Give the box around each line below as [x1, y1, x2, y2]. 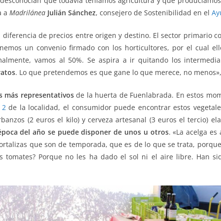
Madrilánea [9, 7, 45, 17]
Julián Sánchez [47, 7, 96, 17]
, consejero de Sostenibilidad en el [96, 7, 212, 17]
